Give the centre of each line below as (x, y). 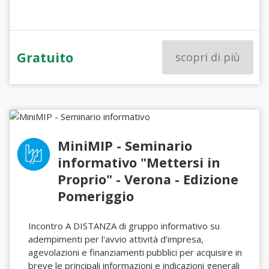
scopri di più (207, 57)
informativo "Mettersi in (139, 162)
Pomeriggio (96, 196)
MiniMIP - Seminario (125, 146)
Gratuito (45, 57)
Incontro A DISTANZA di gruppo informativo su (124, 226)
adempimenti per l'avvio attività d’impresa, (116, 239)
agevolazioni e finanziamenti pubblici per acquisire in (135, 252)
